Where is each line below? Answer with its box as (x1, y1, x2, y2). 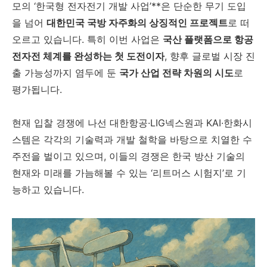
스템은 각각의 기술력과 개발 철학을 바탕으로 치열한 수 (12, 133, 252, 145)
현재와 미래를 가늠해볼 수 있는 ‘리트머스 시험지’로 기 (12, 167, 246, 179)
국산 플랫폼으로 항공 (163, 33, 253, 45)
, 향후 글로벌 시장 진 (164, 50, 255, 62)
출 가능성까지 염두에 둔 (12, 67, 119, 79)
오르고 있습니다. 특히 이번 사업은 (12, 33, 163, 45)
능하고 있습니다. (12, 184, 84, 195)
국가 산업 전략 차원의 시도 (119, 67, 234, 79)
